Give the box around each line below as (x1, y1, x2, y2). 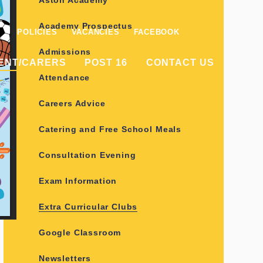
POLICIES (17, 28, 58, 36)
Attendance (38, 73, 90, 82)
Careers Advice (38, 99, 106, 108)
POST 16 (85, 58, 128, 68)
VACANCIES (71, 28, 120, 36)
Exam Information (38, 176, 117, 186)
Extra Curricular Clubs (38, 202, 138, 211)
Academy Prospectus (38, 21, 133, 31)
